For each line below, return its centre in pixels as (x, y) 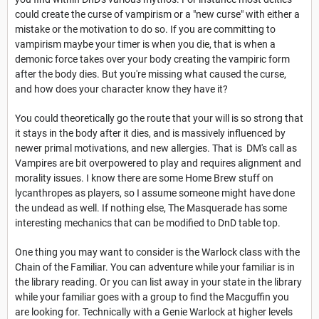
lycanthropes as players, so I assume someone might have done (155, 193)
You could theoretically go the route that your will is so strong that (159, 118)
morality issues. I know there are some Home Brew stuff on (144, 178)
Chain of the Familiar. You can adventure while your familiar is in (155, 267)
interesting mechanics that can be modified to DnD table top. (149, 223)
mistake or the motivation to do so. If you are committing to (145, 29)
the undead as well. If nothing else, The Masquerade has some (151, 208)
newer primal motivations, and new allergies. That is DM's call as (156, 148)
